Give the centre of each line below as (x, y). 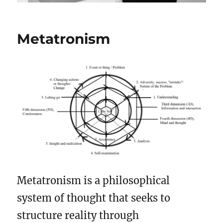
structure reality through (78, 215)
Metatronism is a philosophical (94, 180)
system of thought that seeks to (94, 198)
